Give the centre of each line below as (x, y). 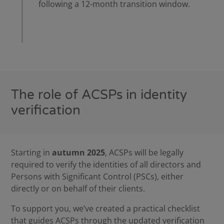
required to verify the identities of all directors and (106, 165)
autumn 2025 (79, 153)
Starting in (32, 153)
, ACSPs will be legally (144, 153)
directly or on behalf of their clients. (78, 189)
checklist (184, 209)
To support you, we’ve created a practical (88, 209)
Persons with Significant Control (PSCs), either (97, 177)
